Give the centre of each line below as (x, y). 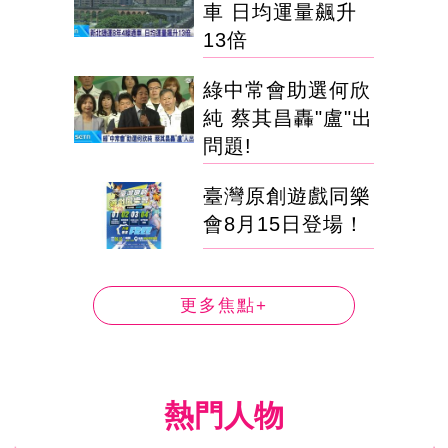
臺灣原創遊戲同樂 (287, 195)
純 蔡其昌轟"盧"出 (288, 117)
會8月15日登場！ (284, 223)
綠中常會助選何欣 (287, 89)
